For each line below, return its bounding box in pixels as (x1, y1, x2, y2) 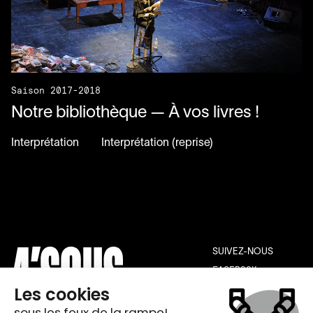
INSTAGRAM (212, 277, 263, 289)
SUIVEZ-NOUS (212, 248, 273, 256)
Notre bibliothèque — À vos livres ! (11, 105, 259, 121)
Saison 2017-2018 (11, 85, 101, 96)
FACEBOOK (212, 264, 257, 275)
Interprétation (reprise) (101, 138, 213, 148)
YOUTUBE (212, 291, 252, 302)
